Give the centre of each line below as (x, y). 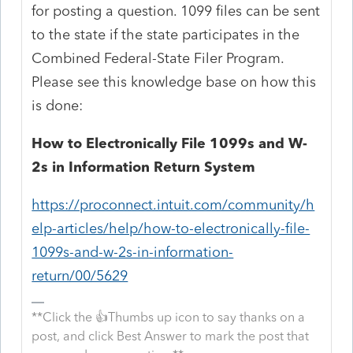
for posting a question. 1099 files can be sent (176, 11)
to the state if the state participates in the (166, 34)
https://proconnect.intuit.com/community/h (173, 204)
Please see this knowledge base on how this (174, 82)
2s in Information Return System (144, 167)
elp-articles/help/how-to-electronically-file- (171, 228)
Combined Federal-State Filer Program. (158, 58)
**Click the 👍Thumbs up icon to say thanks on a (169, 317)
